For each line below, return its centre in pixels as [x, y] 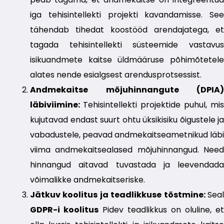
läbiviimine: [56, 105]
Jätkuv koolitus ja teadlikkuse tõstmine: [119, 195]
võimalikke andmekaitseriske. [87, 180]
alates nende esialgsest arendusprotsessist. [116, 75]
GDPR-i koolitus [64, 210]
